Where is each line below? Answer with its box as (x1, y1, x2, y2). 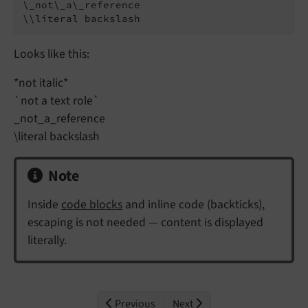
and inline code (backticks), (122, 196, 265, 214)
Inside (27, 196, 61, 214)
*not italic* (14, 74, 68, 92)
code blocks (61, 196, 122, 214)
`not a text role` (14, 92, 100, 110)
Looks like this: (14, 45, 89, 63)
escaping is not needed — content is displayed (27, 214, 263, 232)
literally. (27, 232, 67, 250)
